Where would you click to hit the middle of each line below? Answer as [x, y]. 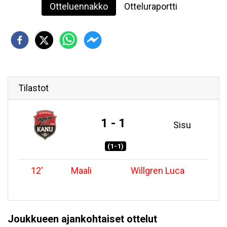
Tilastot [33, 88]
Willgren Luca [158, 171]
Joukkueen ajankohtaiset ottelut [82, 219]
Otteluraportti [151, 6]
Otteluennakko [79, 6]
